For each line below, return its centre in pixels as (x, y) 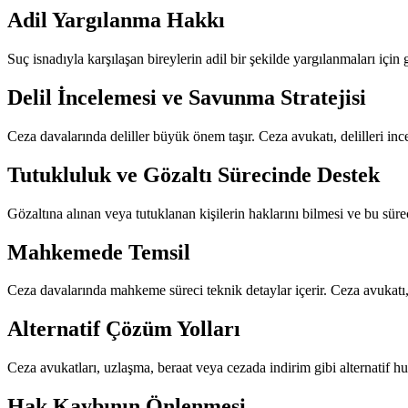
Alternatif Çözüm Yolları (124, 329)
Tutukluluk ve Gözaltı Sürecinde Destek (194, 174)
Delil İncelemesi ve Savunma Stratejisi (187, 97)
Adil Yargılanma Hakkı (116, 20)
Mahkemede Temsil (99, 252)
